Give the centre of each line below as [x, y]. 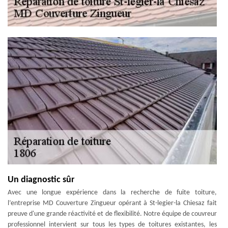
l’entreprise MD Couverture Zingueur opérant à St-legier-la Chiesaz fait [112, 203]
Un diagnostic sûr [41, 180]
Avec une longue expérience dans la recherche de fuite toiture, [112, 193]
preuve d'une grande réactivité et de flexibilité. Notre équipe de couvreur [112, 214]
